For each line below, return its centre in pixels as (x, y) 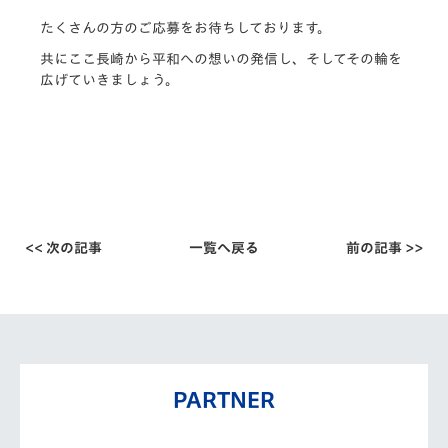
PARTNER (224, 399)
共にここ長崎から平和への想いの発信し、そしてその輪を (221, 58)
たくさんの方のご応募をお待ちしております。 (185, 27)
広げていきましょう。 (109, 79)
